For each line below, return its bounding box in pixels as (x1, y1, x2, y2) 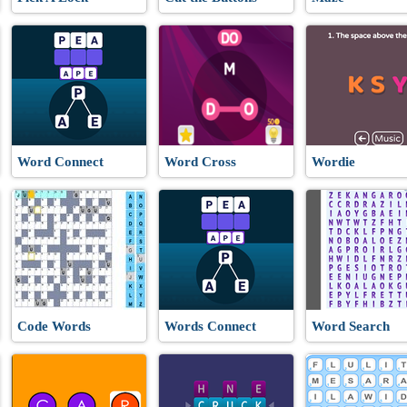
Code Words (17, 319, 91, 333)
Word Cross (164, 154, 236, 169)
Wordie (312, 154, 355, 169)
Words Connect (164, 319, 256, 333)
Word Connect (17, 154, 104, 169)
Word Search (312, 319, 390, 333)
